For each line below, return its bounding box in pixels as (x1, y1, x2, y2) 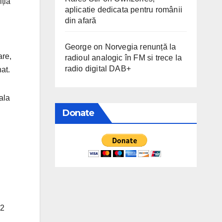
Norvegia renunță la (105, 42, 176, 51)
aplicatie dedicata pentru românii (64, 5, 183, 14)
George (64, 42, 92, 51)
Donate (62, 107, 95, 118)
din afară (64, 16, 97, 25)
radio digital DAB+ (64, 64, 131, 73)
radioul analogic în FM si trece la (64, 53, 182, 62)
